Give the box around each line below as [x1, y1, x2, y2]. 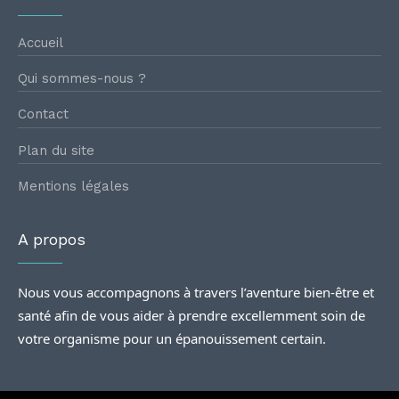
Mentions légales [18, 178, 129, 194]
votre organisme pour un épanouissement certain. [18, 330, 326, 347]
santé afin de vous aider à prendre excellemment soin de [18, 306, 365, 324]
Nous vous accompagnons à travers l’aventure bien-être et [18, 283, 374, 301]
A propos [18, 230, 85, 248]
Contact [18, 106, 69, 123]
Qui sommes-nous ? [18, 70, 146, 87]
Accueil [18, 35, 63, 51]
